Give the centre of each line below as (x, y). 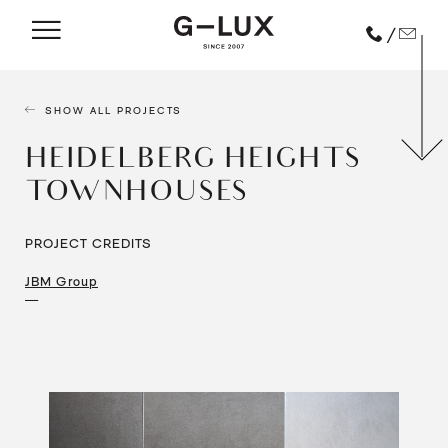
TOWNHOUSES (137, 194)
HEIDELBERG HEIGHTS (193, 161)
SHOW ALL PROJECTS (113, 110)
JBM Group (61, 281)
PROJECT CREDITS (88, 243)
